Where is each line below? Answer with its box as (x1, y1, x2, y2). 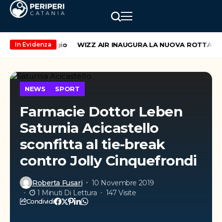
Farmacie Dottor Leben (20, 103, 183, 120)
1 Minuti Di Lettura (37, 188, 97, 197)
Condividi (26, 197, 55, 205)
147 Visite (106, 188, 136, 197)
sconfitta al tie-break (20, 136, 165, 153)
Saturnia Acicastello (20, 119, 159, 136)
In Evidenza (15, 41, 52, 48)
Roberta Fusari (32, 178, 83, 187)
